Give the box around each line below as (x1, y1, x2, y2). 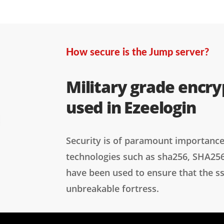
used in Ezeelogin (66, 96, 196, 118)
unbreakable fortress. (66, 182, 159, 194)
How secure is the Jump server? (66, 47, 209, 57)
